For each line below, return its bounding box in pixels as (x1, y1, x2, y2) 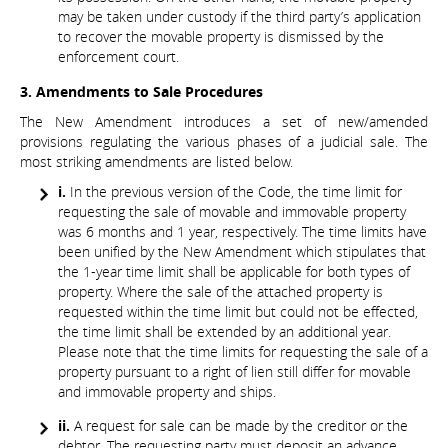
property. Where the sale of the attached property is (58, 281, 383, 301)
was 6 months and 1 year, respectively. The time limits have (58, 221, 427, 241)
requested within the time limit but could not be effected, (58, 301, 418, 321)
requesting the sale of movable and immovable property (58, 201, 406, 221)
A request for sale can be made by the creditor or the (70, 415, 408, 435)
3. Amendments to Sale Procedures (20, 81, 263, 102)
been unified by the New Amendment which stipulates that (58, 241, 426, 261)
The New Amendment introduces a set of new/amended (20, 111, 428, 131)
